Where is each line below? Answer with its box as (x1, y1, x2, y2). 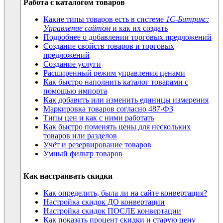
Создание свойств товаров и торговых (43, 41, 174, 50)
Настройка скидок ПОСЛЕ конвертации (43, 206, 181, 215)
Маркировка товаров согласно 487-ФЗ (43, 104, 173, 113)
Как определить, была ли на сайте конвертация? (43, 188, 207, 197)
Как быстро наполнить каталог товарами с (43, 77, 188, 86)
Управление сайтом (43, 23, 111, 32)
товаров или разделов (43, 131, 117, 140)
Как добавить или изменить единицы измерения (43, 95, 209, 104)
